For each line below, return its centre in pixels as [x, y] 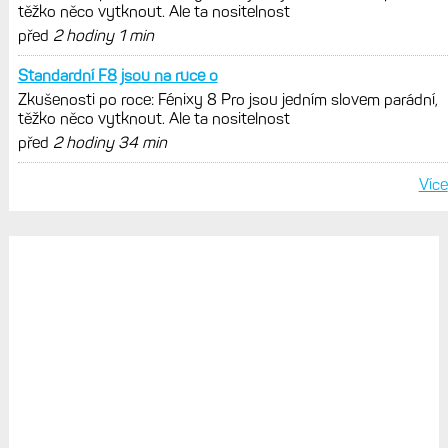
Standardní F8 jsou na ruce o [117, 75]
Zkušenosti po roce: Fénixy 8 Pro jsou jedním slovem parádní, [227, 99]
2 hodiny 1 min [103, 35]
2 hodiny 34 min [109, 142]
